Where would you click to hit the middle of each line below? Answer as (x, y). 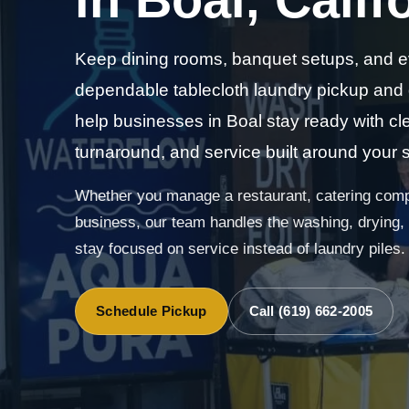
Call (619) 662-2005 (311, 311)
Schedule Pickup (152, 311)
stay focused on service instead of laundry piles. (240, 249)
